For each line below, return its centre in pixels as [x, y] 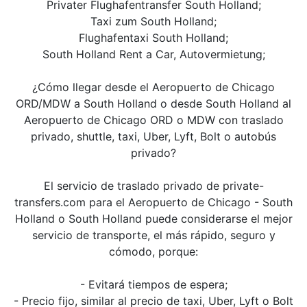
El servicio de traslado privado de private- [153, 186]
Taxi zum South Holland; [153, 21]
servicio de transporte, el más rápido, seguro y [153, 235]
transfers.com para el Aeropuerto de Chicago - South [153, 202]
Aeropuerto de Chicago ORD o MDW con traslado [153, 120]
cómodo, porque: [153, 251]
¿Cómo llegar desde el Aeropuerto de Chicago [153, 87]
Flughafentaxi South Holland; [153, 38]
